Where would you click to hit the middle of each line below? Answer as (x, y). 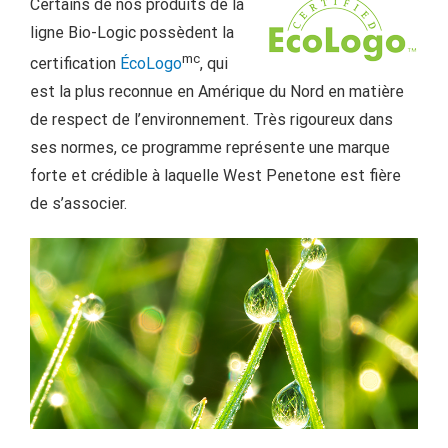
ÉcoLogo (151, 63)
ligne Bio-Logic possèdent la (132, 32)
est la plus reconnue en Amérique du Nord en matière (217, 91)
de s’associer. (78, 203)
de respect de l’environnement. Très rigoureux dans (211, 119)
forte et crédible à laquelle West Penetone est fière (215, 175)
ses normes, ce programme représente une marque (210, 147)
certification (75, 63)
